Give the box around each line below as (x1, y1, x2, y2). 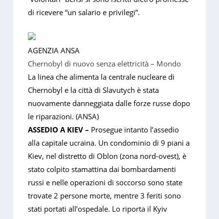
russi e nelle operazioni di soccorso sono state (28, 177, 183, 188)
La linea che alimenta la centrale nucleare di (28, 72, 175, 82)
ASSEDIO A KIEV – (28, 125, 91, 135)
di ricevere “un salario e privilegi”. (28, 7, 140, 18)
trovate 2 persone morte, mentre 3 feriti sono (28, 191, 181, 201)
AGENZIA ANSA (28, 45, 80, 56)
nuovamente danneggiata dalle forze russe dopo (28, 98, 191, 109)
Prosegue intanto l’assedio (91, 125, 179, 135)
